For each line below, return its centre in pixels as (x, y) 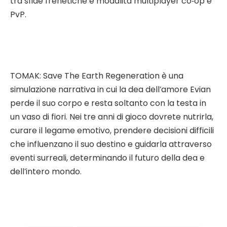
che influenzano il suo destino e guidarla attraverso (111, 144)
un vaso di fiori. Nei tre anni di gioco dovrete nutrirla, (112, 117)
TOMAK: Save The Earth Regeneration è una (97, 76)
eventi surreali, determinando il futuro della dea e (107, 158)
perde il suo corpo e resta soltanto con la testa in (108, 103)
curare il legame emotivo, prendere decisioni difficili (112, 131)
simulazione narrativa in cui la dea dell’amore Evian (110, 90)
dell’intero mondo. (46, 172)
